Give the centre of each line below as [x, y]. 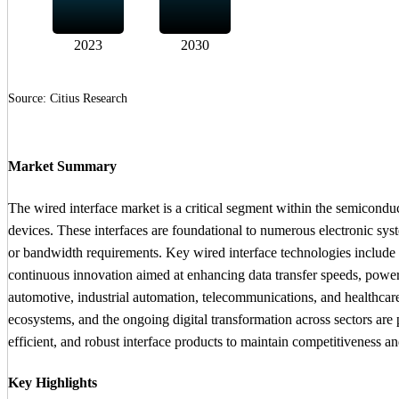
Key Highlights [53, 383]
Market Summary [62, 167]
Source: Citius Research [68, 99]
